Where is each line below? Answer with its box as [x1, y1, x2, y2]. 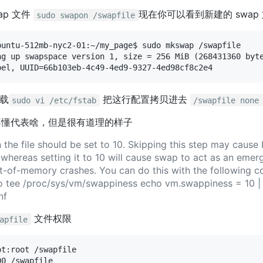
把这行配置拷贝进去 [99, 93, 190, 106]
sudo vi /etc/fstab [12, 95, 97, 105]
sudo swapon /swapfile [36, 10, 136, 20]
